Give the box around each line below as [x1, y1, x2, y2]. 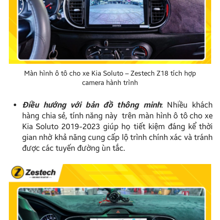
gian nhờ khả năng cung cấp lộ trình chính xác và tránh [22, 133, 213, 142]
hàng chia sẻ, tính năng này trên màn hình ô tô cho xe [22, 111, 213, 121]
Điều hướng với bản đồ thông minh [22, 100, 161, 110]
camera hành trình [82, 79, 138, 87]
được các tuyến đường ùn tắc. [22, 143, 125, 153]
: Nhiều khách [161, 100, 213, 110]
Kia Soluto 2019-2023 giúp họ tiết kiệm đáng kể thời [22, 122, 213, 132]
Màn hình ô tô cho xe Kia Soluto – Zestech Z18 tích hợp [24, 69, 196, 78]
